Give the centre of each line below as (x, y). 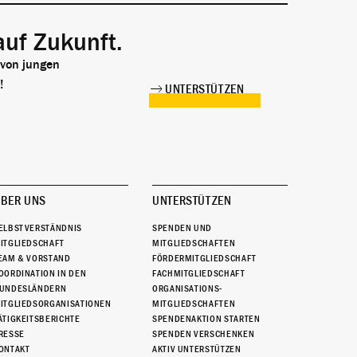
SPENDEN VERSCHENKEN (203, 334)
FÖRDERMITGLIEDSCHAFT (204, 259)
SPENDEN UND (182, 228)
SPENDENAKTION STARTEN (206, 319)
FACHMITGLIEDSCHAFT (198, 274)
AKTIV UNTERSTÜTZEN (196, 349)
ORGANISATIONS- (187, 289)
